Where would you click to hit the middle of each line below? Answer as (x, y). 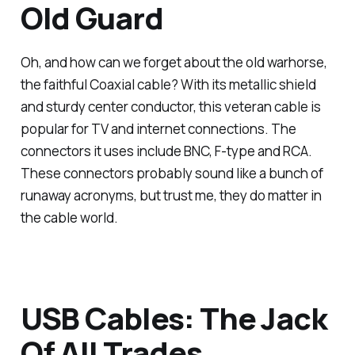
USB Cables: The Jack (174, 318)
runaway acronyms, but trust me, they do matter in (171, 195)
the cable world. (69, 217)
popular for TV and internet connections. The (158, 128)
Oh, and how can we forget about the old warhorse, (174, 62)
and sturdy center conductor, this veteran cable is (170, 106)
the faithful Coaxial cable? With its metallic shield (168, 84)
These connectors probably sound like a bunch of (172, 173)
